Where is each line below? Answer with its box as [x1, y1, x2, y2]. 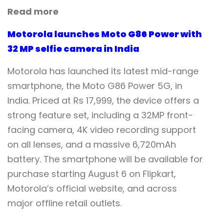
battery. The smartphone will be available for [7, 153, 203, 166]
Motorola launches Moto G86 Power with [7, 28, 202, 41]
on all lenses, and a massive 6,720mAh [7, 138, 176, 151]
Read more [7, 5, 59, 18]
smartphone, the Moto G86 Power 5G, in [7, 80, 182, 92]
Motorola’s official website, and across [7, 182, 177, 195]
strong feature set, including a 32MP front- [7, 109, 193, 122]
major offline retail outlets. [7, 197, 122, 210]
